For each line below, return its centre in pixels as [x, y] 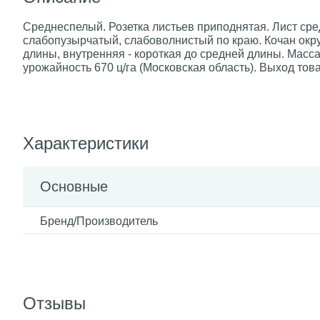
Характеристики [86, 143]
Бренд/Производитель [99, 221]
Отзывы [54, 303]
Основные [74, 186]
